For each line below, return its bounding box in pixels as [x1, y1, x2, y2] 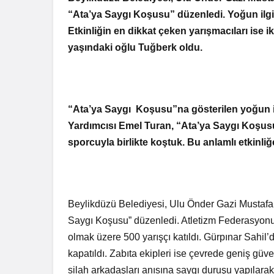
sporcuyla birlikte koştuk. [68, 137, 185, 147]
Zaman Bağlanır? [17, 18, 119, 33]
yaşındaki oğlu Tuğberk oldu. [68, 42, 203, 53]
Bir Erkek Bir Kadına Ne [17, 1, 153, 16]
